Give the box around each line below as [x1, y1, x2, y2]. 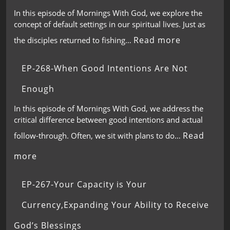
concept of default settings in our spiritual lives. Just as [14, 18, 205, 29]
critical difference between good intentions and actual [14, 114, 203, 125]
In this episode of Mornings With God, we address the [14, 103, 203, 113]
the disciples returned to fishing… [14, 34, 133, 45]
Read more [133, 34, 181, 46]
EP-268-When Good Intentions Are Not [22, 62, 188, 74]
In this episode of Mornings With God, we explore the [14, 7, 202, 18]
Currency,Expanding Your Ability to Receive [22, 199, 209, 210]
